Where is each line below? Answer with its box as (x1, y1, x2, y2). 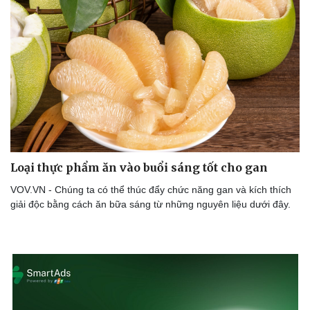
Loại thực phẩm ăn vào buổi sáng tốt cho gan (10, 161, 268, 175)
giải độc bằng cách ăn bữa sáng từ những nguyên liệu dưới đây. (10, 199, 291, 210)
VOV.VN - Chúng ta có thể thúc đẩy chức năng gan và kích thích (10, 184, 291, 196)
